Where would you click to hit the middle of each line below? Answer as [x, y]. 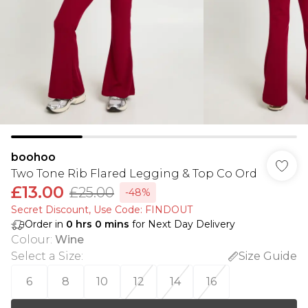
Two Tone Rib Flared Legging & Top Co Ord [134, 174]
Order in [45, 224]
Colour [31, 240]
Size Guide [268, 256]
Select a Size [46, 256]
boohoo [33, 157]
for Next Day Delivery [182, 224]
